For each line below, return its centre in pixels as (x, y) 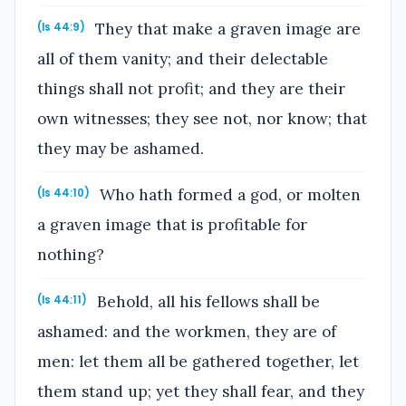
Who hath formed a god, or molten (228, 195)
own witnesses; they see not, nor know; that (202, 118)
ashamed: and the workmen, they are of (187, 331)
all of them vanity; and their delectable (183, 58)
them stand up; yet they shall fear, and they (201, 391)
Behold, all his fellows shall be (207, 301)
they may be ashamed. (121, 148)
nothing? (71, 255)
